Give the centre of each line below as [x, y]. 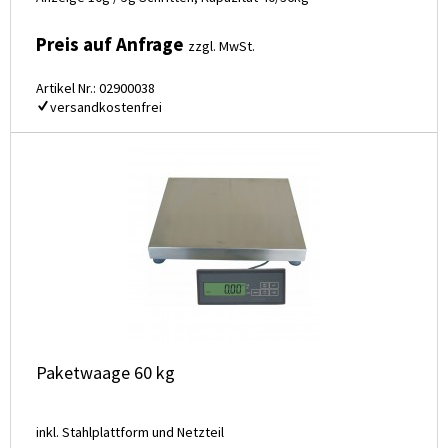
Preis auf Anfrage [112, 44]
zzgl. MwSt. [221, 46]
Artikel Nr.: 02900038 [95, 88]
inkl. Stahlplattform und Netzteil [130, 432]
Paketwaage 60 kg [105, 373]
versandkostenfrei [106, 107]
